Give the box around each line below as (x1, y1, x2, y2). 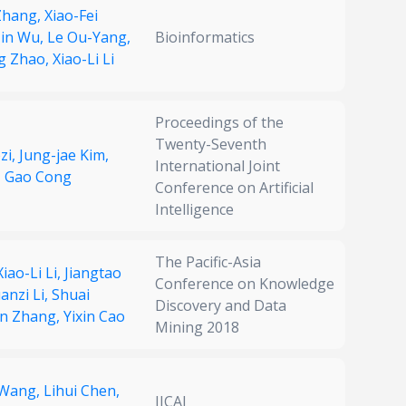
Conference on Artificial (155, 178, 314, 198)
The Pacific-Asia (155, 252, 261, 273)
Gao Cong (5, 167, 72, 188)
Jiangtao (64, 263, 121, 284)
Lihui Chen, (43, 381, 120, 401)
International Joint (155, 156, 280, 177)
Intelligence (155, 199, 234, 220)
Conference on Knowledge (155, 274, 334, 295)
